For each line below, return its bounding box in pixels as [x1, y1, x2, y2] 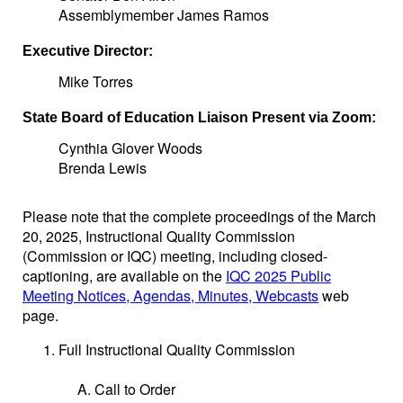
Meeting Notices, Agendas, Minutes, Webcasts [22, 285, 318, 306]
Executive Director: [22, 43, 153, 58]
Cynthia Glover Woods [58, 138, 202, 158]
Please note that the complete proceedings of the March [22, 206, 376, 227]
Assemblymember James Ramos [58, 4, 269, 25]
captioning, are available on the [22, 265, 226, 286]
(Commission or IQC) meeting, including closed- [22, 246, 327, 266]
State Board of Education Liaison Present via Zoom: [22, 110, 376, 125]
